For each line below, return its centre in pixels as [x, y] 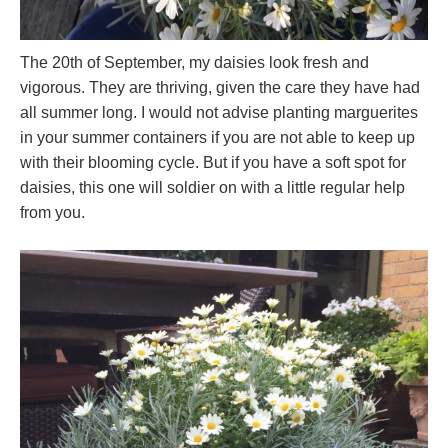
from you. [52, 212]
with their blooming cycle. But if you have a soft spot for [213, 162]
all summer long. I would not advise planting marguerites [219, 112]
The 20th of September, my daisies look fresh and [194, 62]
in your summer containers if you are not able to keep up [217, 137]
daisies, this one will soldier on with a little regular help [212, 187]
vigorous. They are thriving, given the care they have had [220, 87]
